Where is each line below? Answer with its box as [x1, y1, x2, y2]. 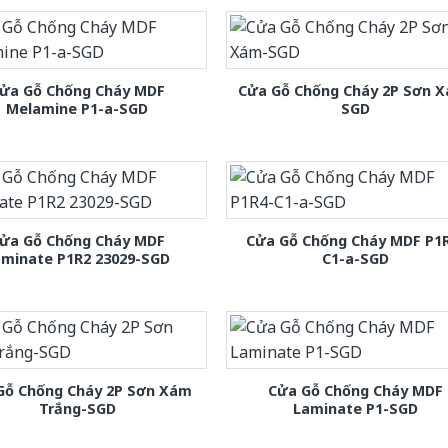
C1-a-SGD [322, 249, 390, 269]
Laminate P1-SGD [293, 399, 419, 419]
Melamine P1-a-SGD [6, 99, 149, 119]
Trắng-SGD [38, 399, 116, 419]
